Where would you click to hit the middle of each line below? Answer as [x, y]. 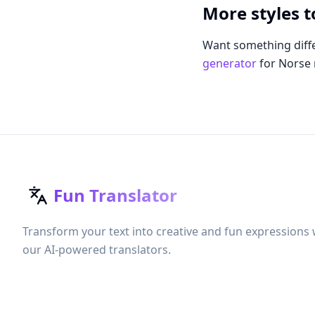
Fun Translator [115, 195]
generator [230, 63]
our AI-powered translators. [97, 250]
